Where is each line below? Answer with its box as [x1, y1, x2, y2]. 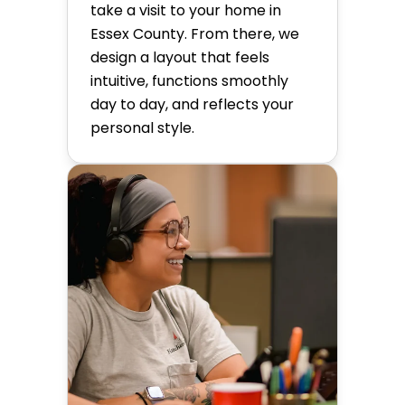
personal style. [90, 117, 194, 138]
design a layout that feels [90, 46, 269, 68]
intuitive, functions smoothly [90, 70, 288, 91]
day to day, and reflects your [90, 93, 294, 115]
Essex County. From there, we [90, 23, 299, 44]
